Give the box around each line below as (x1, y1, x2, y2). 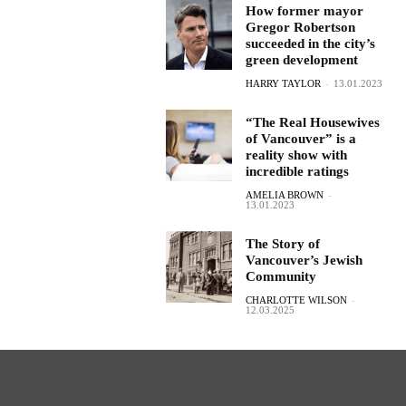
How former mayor (245, 4, 363, 18)
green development (245, 53, 358, 67)
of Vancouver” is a (245, 131, 356, 146)
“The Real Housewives (245, 115, 380, 130)
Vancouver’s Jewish (245, 253, 362, 267)
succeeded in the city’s (245, 36, 375, 51)
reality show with (245, 148, 347, 162)
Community (245, 269, 316, 284)
